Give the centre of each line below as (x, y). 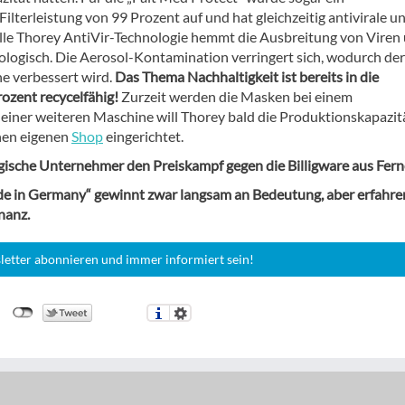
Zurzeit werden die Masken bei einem (235, 96)
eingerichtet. (143, 136)
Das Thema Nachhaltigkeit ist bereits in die (247, 76)
